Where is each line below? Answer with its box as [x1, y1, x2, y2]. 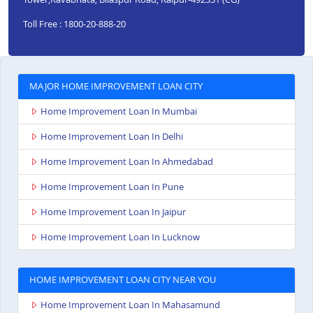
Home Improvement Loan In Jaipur [41, 205, 186, 219]
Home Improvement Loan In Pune [41, 180, 184, 194]
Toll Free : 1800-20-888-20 [22, 17, 126, 30]
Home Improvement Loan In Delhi [41, 130, 183, 143]
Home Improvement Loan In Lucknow [41, 231, 200, 244]
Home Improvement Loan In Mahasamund [41, 298, 220, 312]
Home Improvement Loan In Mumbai [41, 105, 197, 118]
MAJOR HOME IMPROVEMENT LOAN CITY [29, 80, 203, 93]
